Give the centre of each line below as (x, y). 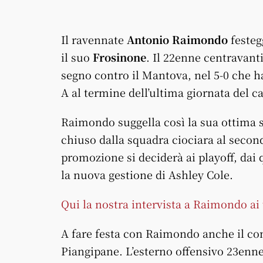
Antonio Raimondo (177, 39)
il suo (77, 57)
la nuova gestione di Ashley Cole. (147, 174)
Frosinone (119, 57)
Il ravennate (94, 39)
